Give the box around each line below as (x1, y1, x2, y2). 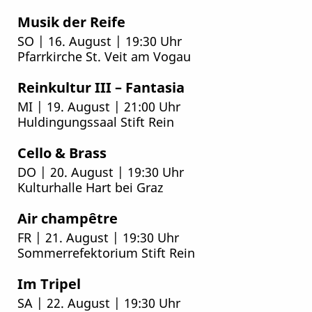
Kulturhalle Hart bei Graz (17, 178, 163, 196)
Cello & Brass (17, 142, 107, 162)
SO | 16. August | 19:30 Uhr (17, 32, 182, 50)
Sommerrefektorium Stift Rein (17, 244, 195, 262)
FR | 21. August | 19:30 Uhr (17, 228, 179, 247)
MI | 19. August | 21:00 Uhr (17, 97, 180, 116)
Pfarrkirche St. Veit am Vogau (17, 47, 191, 65)
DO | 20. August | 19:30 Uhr (17, 163, 184, 181)
